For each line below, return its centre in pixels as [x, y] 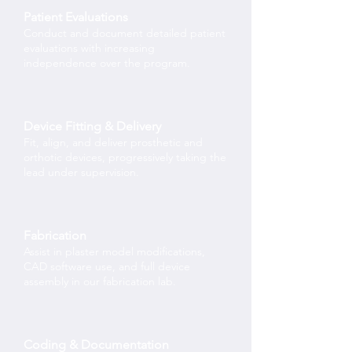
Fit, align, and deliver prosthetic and [113, 142]
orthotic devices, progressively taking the [125, 157]
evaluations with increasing [89, 48]
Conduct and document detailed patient [125, 33]
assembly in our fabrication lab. [100, 281]
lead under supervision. [81, 172]
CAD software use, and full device [107, 266]
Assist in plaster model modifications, [114, 251]
